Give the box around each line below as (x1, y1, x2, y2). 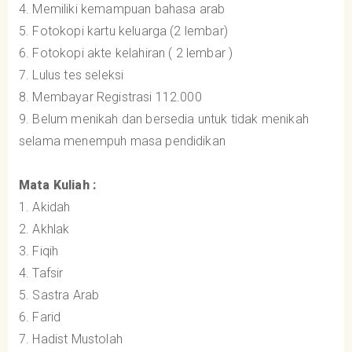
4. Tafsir (19, 265, 64, 280)
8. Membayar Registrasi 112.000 (19, 89, 202, 104)
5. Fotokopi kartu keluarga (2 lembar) (19, 23, 228, 38)
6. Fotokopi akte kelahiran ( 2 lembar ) (19, 45, 233, 60)
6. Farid (19, 309, 61, 324)
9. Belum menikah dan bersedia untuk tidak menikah (19, 111, 309, 126)
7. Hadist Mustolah (19, 331, 123, 346)
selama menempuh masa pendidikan (19, 133, 225, 148)
